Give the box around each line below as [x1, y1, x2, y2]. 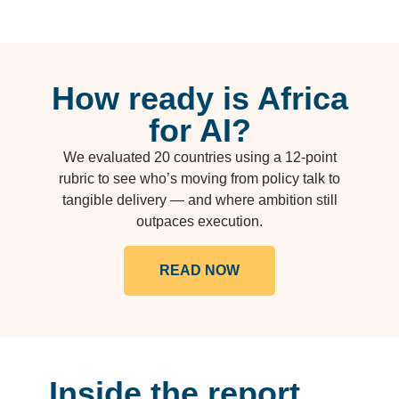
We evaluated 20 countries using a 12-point [62, 150, 337, 166]
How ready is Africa [51, 80, 348, 118]
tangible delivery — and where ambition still [61, 192, 338, 208]
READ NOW [159, 256, 240, 283]
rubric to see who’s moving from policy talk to [59, 171, 340, 187]
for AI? [148, 112, 251, 150]
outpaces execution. [136, 214, 263, 230]
